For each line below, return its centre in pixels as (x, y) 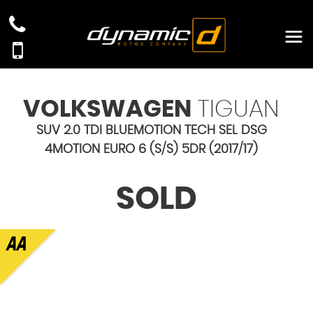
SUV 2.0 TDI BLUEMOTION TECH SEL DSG (151, 131)
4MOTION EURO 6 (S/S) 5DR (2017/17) (151, 150)
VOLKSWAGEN (107, 110)
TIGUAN (235, 110)
